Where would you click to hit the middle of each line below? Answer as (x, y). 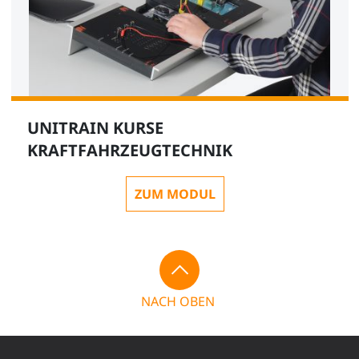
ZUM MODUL (175, 194)
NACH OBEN (178, 301)
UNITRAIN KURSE (95, 127)
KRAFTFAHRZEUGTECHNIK (131, 150)
